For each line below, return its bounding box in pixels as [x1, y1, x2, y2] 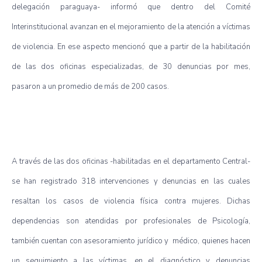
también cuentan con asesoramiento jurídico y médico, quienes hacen [12, 235, 250, 246]
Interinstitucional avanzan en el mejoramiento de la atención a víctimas [12, 21, 250, 32]
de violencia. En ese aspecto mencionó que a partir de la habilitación [12, 41, 250, 52]
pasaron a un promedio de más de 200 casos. [12, 81, 169, 92]
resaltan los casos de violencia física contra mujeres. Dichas [12, 195, 250, 206]
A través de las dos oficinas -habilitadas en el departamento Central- [12, 156, 250, 167]
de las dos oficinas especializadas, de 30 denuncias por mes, [12, 61, 250, 72]
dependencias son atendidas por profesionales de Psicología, [12, 215, 250, 226]
